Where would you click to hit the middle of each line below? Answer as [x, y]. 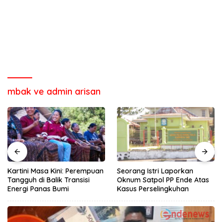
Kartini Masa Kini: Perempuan [55, 171]
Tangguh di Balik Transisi [49, 180]
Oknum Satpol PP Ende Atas [163, 180]
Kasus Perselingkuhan [153, 189]
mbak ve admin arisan [54, 91]
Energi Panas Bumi [38, 189]
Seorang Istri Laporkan [155, 171]
